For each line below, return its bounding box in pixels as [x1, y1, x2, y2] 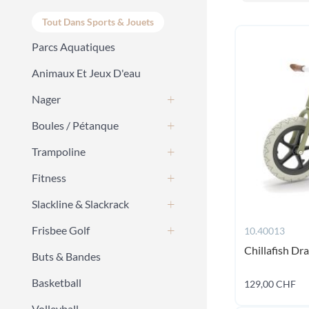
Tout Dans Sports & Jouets [42, 16, 154, 28]
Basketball [32, 276, 81, 289]
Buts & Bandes [32, 250, 101, 263]
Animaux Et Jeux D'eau [32, 66, 141, 79]
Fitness [32, 171, 66, 184]
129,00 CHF [244, 278, 296, 290]
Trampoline [32, 145, 86, 158]
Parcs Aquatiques [32, 40, 115, 53]
